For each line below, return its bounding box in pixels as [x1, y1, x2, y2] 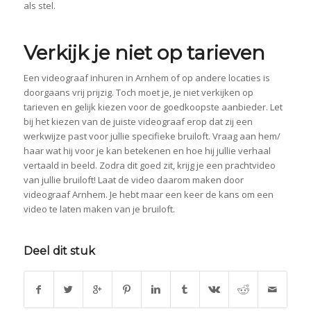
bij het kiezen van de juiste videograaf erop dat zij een [23, 115, 253, 128]
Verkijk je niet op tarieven [23, 41, 265, 65]
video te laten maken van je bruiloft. [23, 203, 175, 216]
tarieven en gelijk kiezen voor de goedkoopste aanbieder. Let [23, 101, 283, 114]
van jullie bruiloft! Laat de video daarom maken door [23, 174, 244, 187]
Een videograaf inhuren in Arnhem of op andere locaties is [23, 72, 270, 85]
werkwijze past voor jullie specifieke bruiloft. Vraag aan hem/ [23, 130, 280, 143]
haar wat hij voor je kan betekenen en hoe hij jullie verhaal [23, 144, 271, 158]
